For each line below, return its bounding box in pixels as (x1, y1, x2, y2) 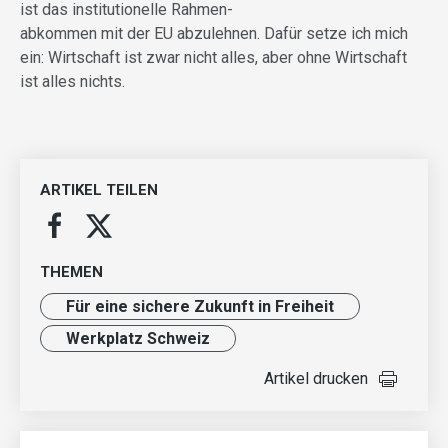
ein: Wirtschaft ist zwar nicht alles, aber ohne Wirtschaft (20, 47, 407, 67)
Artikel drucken (264, 368, 368, 388)
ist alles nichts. (20, 71, 125, 91)
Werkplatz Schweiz (66, 328, 210, 348)
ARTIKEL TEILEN (40, 180, 158, 199)
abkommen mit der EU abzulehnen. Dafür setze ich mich (20, 23, 408, 43)
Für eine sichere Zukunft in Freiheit (66, 296, 334, 316)
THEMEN (40, 262, 103, 281)
